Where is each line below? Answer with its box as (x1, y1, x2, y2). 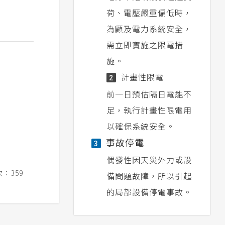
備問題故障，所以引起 (106, 170, 192, 182)
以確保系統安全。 (106, 120, 175, 133)
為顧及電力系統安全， (106, 23, 192, 35)
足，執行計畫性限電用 (106, 104, 192, 117)
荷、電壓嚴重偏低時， (106, 7, 192, 19)
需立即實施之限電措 (106, 39, 183, 51)
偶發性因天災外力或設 (106, 154, 192, 166)
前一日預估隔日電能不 (106, 88, 192, 100)
